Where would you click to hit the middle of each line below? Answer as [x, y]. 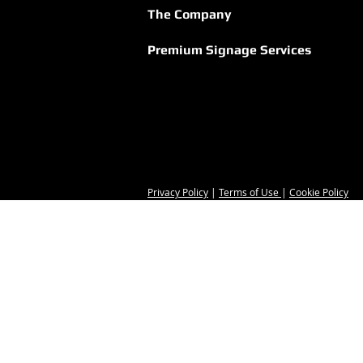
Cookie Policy [319, 192]
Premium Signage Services [229, 50]
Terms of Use [250, 192]
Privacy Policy [178, 192]
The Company [190, 14]
